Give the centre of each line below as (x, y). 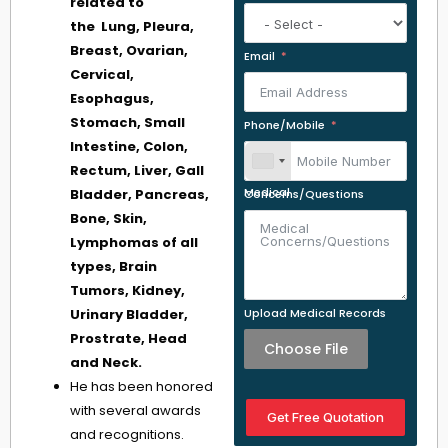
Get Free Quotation (325, 417)
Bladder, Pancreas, (139, 195)
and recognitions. (127, 435)
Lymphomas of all (134, 243)
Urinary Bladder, (129, 315)
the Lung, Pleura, (132, 27)
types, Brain (113, 267)
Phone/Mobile (284, 125)
